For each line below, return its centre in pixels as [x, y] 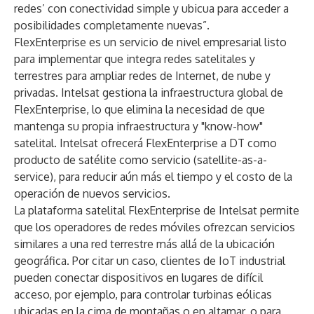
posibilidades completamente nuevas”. [112, 25]
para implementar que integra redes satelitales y [135, 59]
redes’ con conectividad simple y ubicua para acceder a [151, 8]
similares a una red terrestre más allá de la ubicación [144, 244]
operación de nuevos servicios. [92, 193]
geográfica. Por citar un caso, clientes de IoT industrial [150, 261]
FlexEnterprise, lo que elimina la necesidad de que [139, 109]
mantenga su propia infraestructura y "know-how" [138, 126]
